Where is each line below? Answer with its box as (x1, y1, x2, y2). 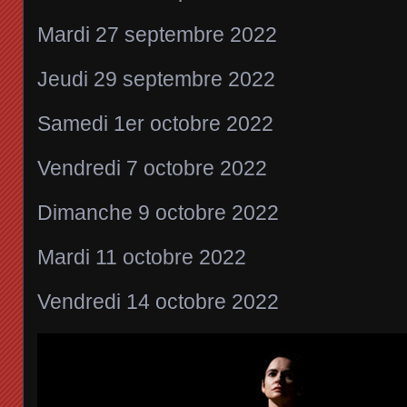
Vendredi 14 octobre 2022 (37, 290, 279, 314)
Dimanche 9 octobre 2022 (37, 201, 279, 225)
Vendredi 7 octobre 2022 (37, 156, 267, 181)
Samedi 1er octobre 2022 (37, 112, 273, 136)
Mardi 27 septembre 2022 (37, 23, 277, 47)
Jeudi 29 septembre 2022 (37, 67, 275, 92)
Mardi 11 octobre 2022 (37, 245, 246, 270)
